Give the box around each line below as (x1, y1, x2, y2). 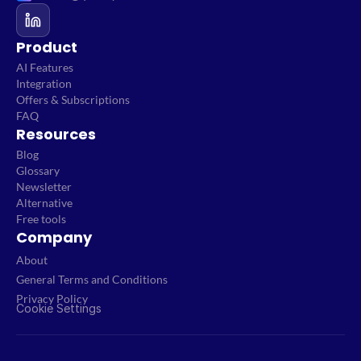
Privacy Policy (16, 292, 88, 305)
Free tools (16, 212, 66, 226)
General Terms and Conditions (16, 272, 168, 286)
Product (16, 37, 77, 57)
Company (16, 227, 92, 247)
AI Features (16, 60, 73, 74)
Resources (16, 124, 96, 144)
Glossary (16, 164, 60, 177)
